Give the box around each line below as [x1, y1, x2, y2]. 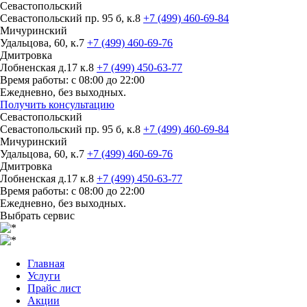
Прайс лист [27, 282, 81, 294]
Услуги [27, 270, 60, 282]
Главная [27, 258, 64, 269]
